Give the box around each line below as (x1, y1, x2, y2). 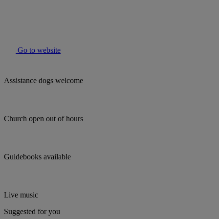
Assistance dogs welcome (4, 76, 83, 85)
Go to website (16, 46, 61, 55)
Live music (4, 191, 38, 199)
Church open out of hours (4, 114, 83, 123)
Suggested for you (4, 207, 60, 216)
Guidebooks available (4, 153, 71, 161)
